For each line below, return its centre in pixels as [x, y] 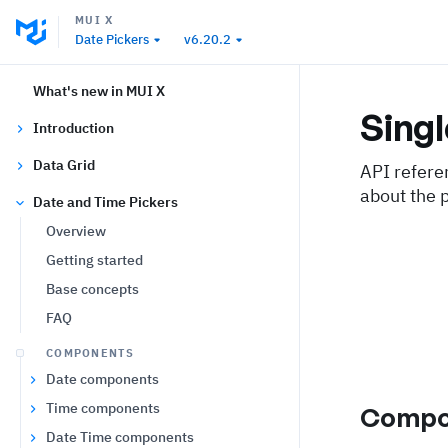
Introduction [73, 128]
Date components [102, 379]
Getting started [94, 260]
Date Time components [120, 437]
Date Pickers [112, 39]
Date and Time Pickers [105, 202]
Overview [76, 231]
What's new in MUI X [99, 91]
